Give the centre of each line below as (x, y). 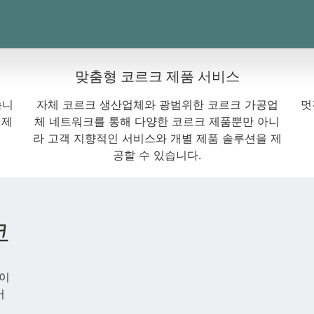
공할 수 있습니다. (157, 155)
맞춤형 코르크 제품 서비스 (157, 77)
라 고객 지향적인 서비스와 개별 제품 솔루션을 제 (157, 138)
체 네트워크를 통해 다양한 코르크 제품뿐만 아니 (157, 122)
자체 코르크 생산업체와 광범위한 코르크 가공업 (157, 105)
